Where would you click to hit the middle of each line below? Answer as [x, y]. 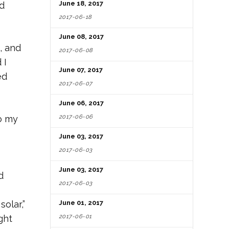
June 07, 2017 [81, 70]
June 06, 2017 [81, 103]
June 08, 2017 [81, 36]
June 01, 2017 [81, 202]
